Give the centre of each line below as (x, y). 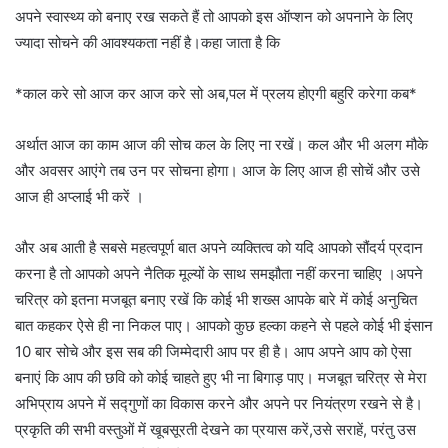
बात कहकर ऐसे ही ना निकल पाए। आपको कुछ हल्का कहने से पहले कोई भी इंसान (224, 325)
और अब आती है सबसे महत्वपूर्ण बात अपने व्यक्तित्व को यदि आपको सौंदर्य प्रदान (219, 247)
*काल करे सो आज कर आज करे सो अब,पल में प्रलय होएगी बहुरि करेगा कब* (216, 93)
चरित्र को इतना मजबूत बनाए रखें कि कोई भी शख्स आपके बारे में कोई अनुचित (216, 299)
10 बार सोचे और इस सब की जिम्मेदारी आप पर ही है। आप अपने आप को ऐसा (213, 351)
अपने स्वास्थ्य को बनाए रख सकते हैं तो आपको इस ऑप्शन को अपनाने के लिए (214, 16)
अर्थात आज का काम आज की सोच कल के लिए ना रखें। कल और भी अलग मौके (221, 144)
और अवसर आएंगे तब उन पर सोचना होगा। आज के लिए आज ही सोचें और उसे (217, 170)
